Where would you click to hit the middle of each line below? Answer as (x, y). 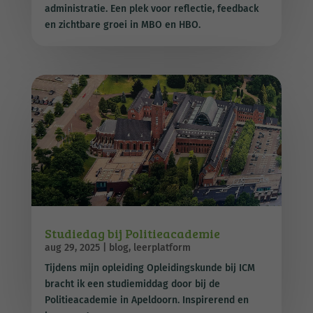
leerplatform (162, 248)
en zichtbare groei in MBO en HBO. (122, 24)
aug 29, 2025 (72, 248)
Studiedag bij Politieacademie (132, 234)
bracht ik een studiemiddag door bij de (132, 284)
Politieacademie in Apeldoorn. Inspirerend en (146, 300)
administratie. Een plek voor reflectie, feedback (151, 8)
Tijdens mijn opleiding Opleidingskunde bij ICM (150, 268)
